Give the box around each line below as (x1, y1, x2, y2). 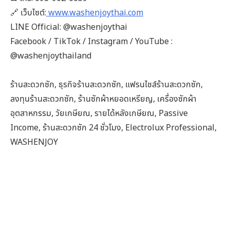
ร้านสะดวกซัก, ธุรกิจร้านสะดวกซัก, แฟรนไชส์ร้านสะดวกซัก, (10, 78, 203, 90)
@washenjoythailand (10, 49, 91, 61)
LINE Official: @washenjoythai (10, 21, 127, 32)
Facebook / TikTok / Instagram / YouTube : (10, 35, 172, 47)
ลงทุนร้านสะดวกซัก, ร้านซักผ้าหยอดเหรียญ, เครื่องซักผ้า (10, 92, 197, 104)
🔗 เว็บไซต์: (10, 6, 46, 18)
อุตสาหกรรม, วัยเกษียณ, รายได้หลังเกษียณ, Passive (10, 107, 188, 119)
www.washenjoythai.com (46, 6, 143, 18)
